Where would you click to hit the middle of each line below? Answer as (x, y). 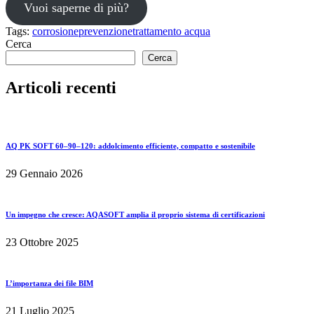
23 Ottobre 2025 (42, 243)
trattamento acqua (171, 31)
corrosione (55, 31)
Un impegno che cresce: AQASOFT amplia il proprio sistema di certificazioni (135, 215)
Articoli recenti (61, 88)
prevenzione (105, 31)
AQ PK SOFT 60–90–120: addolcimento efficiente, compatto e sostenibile (130, 146)
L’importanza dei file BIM (49, 284)
